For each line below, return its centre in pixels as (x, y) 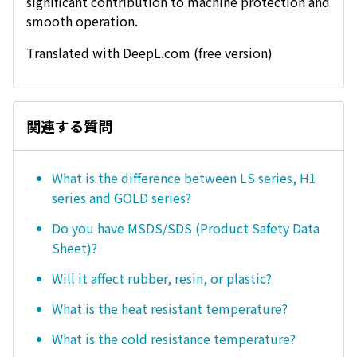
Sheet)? (75, 248)
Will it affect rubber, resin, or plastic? (162, 278)
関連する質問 (69, 126)
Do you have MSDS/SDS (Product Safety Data (186, 228)
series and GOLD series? (122, 198)
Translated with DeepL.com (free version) (149, 53)
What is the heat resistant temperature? (170, 308)
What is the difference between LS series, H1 (184, 178)
